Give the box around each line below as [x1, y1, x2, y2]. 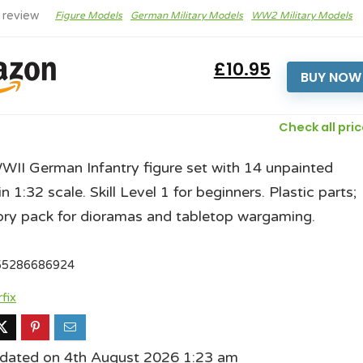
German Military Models [130, 10, 244, 22]
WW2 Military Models [251, 10, 353, 22]
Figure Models [55, 10, 123, 22]
